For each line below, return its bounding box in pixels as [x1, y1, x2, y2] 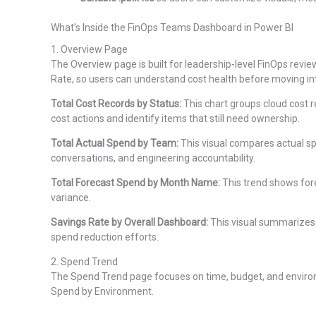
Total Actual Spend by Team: [51, 138, 178, 150]
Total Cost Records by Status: [51, 98, 181, 110]
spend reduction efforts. [51, 231, 159, 243]
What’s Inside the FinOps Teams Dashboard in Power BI [51, 22, 293, 34]
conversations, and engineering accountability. [51, 152, 255, 164]
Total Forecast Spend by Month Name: [51, 177, 220, 189]
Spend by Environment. [51, 286, 154, 298]
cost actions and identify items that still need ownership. [51, 113, 300, 125]
